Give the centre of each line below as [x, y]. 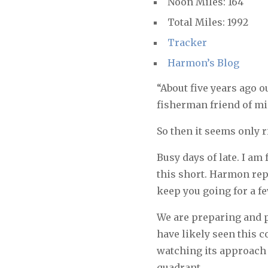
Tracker [187, 43]
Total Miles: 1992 [208, 22]
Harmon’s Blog [203, 63]
